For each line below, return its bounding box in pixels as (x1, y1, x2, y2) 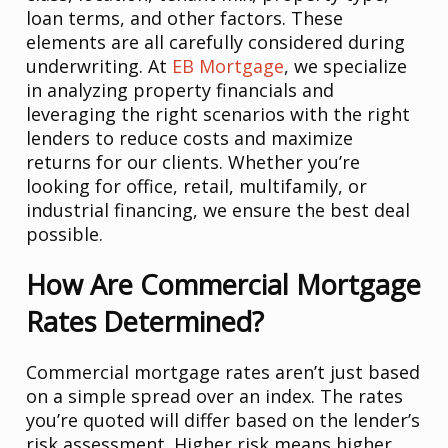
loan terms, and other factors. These (26, 6, 344, 31)
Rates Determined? (26, 303, 265, 341)
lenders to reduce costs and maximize (26, 126, 354, 151)
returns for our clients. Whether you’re (26, 150, 361, 175)
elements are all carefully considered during (26, 30, 406, 55)
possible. (26, 222, 104, 247)
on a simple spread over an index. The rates (26, 384, 404, 409)
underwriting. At (26, 54, 173, 79)
